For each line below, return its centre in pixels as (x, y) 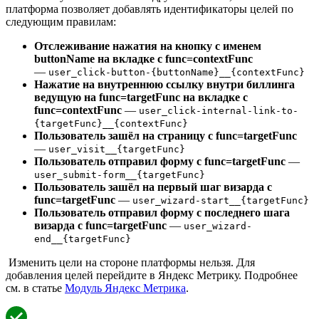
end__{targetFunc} (83, 239)
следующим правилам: (61, 22)
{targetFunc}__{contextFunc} (111, 124)
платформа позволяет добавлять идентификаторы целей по (150, 9)
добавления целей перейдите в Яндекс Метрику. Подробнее (152, 276)
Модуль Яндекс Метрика (125, 288)
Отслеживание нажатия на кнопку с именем (148, 46)
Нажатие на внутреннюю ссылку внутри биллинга (164, 85)
